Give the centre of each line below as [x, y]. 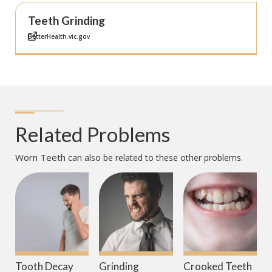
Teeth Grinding [66, 21]
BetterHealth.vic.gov [59, 37]
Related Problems [93, 134]
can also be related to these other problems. [154, 158]
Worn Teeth [40, 158]
